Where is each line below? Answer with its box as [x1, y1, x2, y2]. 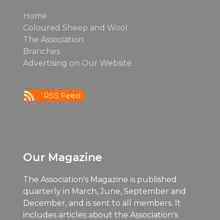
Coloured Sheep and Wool [23, 23, 128, 33]
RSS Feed [44, 91, 82, 101]
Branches [23, 47, 60, 56]
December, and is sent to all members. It [23, 198, 181, 208]
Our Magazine [23, 151, 103, 165]
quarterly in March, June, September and [23, 187, 187, 196]
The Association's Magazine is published [23, 175, 177, 185]
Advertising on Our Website [23, 58, 132, 68]
